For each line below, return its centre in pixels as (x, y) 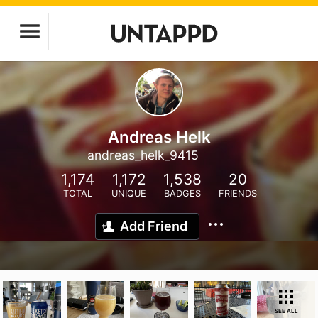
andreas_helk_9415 (143, 155)
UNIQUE (129, 193)
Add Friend (154, 226)
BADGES (182, 193)
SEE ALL (286, 311)
